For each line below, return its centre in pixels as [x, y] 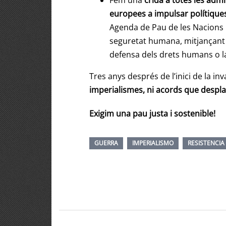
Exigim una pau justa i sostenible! [152, 114]
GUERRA [106, 143]
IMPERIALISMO [153, 143]
